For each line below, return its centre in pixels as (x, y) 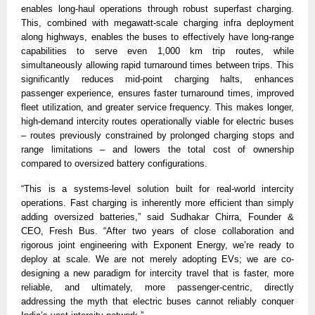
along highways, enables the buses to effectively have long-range (157, 37)
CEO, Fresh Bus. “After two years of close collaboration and (157, 231)
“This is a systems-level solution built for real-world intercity (157, 189)
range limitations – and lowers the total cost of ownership (157, 150)
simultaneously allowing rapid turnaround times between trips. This (157, 65)
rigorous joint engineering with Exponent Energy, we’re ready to (157, 245)
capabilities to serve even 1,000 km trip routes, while (157, 51)
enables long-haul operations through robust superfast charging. (157, 9)
